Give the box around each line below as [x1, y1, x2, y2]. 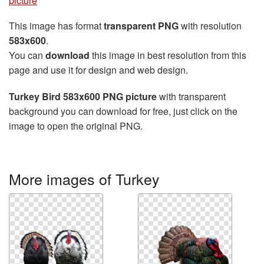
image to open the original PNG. [9, 118, 143, 133]
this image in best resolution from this [90, 48, 246, 62]
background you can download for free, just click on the [9, 104, 237, 118]
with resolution [179, 18, 242, 32]
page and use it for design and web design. [9, 62, 188, 77]
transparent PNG [104, 18, 179, 32]
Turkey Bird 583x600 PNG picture [9, 89, 157, 103]
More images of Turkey [9, 167, 160, 189]
